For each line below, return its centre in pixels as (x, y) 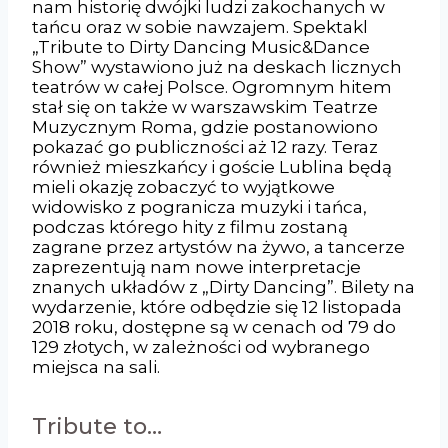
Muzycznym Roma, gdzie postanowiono (205, 126)
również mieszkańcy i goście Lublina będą (212, 166)
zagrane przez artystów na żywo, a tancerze (218, 246)
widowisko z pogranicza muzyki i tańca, (199, 206)
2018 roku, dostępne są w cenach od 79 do (214, 326)
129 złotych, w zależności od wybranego (201, 346)
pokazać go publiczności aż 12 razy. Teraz (205, 146)
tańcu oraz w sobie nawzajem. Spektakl (200, 26)
